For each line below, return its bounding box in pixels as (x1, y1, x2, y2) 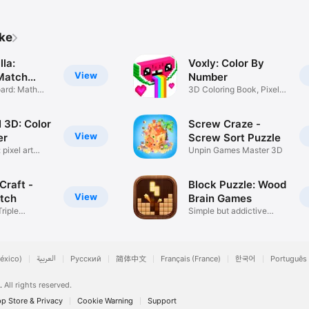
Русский (70, 254, 101, 263)
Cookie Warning (77, 296, 133, 306)
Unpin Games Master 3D (188, 145, 283, 156)
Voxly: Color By (188, 57, 265, 70)
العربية (37, 254, 56, 263)
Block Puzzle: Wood (188, 178, 287, 192)
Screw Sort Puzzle (188, 131, 281, 145)
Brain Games (188, 192, 252, 206)
